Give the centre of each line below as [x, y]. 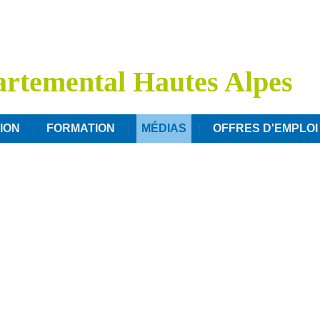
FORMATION [81, 128]
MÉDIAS [164, 128]
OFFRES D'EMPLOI [265, 128]
